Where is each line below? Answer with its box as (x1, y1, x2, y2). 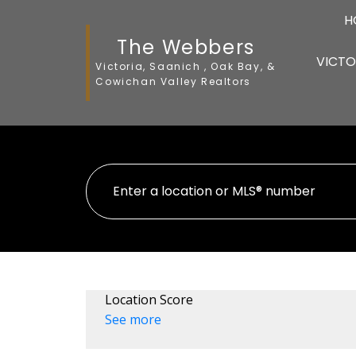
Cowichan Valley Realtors (95, 74, 251, 88)
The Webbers (117, 33, 255, 60)
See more (104, 311, 161, 329)
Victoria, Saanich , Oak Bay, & (95, 59, 276, 73)
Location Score (104, 291, 193, 309)
